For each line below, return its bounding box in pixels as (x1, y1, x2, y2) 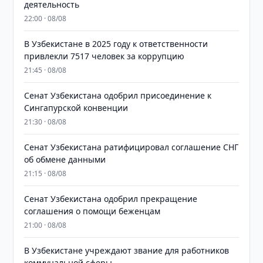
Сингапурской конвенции (24, 102, 129, 113)
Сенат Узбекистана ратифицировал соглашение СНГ (24, 141, 239, 153)
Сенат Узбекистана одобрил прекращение (24, 193, 198, 204)
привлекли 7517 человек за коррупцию (24, 50, 185, 62)
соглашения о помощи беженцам (24, 205, 161, 217)
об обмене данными (24, 154, 106, 165)
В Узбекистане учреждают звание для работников (24, 245, 230, 256)
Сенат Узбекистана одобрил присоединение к (24, 90, 212, 101)
